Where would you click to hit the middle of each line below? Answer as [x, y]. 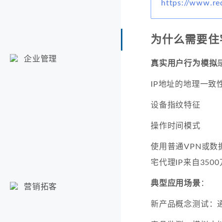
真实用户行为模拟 [184, 63]
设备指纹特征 [176, 105]
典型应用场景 [176, 183]
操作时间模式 [176, 126]
